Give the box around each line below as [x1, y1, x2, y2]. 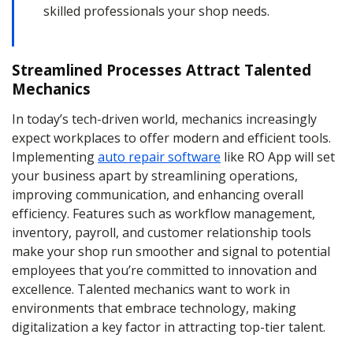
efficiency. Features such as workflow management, [12, 205, 315, 222]
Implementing [12, 148, 98, 165]
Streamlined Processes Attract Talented [12, 60, 311, 80]
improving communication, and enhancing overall [12, 186, 303, 203]
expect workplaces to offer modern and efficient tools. [12, 129, 331, 147]
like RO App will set [221, 148, 335, 165]
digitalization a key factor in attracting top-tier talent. [12, 318, 325, 336]
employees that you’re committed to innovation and [12, 262, 317, 279]
